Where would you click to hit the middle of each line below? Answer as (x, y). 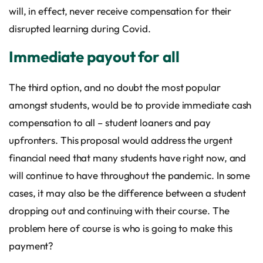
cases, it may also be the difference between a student (128, 193)
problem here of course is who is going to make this (121, 228)
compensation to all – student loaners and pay (110, 122)
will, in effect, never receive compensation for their (120, 11)
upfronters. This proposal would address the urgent (121, 140)
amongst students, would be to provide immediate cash (130, 104)
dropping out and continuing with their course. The (119, 210)
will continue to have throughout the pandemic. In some (130, 175)
